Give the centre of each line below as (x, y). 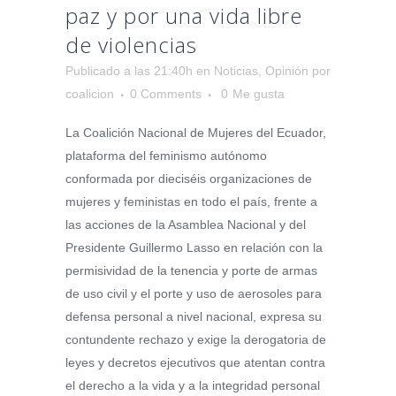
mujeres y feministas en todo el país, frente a (191, 201)
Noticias (236, 70)
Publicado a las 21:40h (129, 70)
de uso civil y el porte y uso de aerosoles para (194, 293)
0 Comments (166, 93)
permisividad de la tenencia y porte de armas (191, 270)
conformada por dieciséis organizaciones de (189, 178)
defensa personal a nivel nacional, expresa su (194, 316)
